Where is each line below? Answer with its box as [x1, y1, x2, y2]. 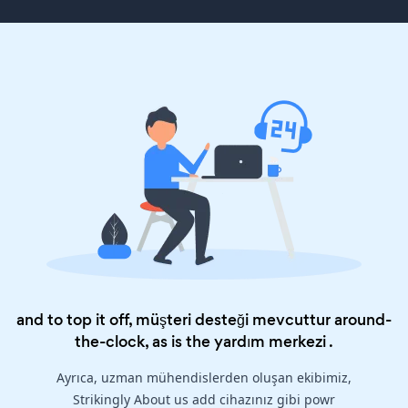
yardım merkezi [214, 331, 326, 353]
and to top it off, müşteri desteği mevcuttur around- [16, 309, 392, 331]
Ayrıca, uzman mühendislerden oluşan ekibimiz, [56, 369, 352, 387]
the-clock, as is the [75, 331, 214, 353]
